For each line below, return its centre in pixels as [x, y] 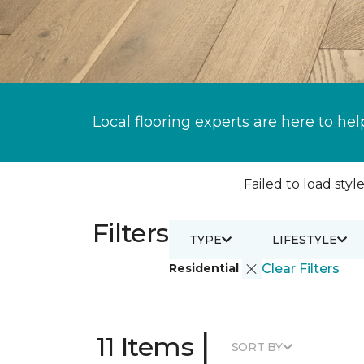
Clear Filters [300, 269]
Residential [205, 268]
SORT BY [257, 347]
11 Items [145, 347]
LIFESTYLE [304, 239]
